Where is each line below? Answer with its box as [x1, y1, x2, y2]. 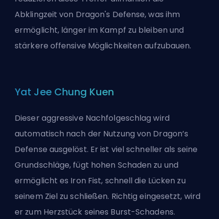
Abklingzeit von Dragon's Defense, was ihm [15, 9, 180, 21]
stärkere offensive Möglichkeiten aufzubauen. [15, 40, 192, 52]
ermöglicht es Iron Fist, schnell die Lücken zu [15, 175, 186, 187]
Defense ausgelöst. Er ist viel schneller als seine [15, 144, 198, 155]
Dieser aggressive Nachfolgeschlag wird [15, 112, 170, 124]
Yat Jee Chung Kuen [15, 85, 114, 99]
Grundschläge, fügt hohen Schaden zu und [15, 159, 178, 171]
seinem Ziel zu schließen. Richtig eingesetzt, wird [15, 191, 201, 202]
